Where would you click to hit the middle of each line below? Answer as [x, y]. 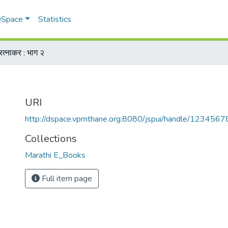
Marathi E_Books [55, 155]
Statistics [55, 19]
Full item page [66, 179]
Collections [51, 139]
